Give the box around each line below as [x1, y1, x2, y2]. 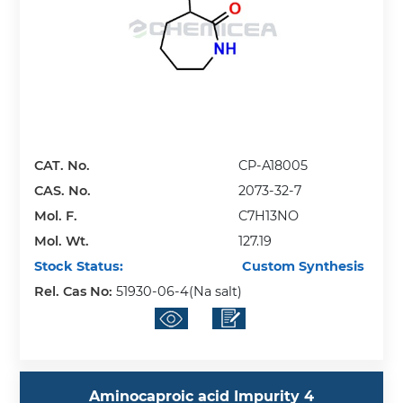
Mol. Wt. [34, 233, 90, 250]
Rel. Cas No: [34, 283, 117, 300]
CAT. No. [34, 157, 91, 175]
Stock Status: [34, 258, 124, 275]
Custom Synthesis [238, 258, 365, 275]
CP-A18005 [238, 157, 309, 175]
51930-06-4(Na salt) [116, 283, 243, 300]
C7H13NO [238, 208, 300, 225]
